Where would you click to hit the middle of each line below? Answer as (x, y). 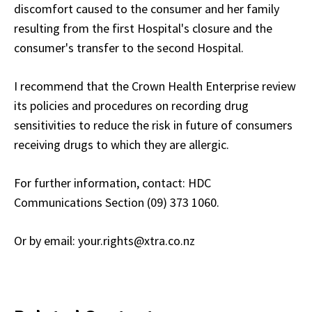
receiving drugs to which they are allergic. (122, 144)
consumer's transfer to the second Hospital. (129, 47)
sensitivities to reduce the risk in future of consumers (153, 125)
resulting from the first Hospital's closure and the (143, 28)
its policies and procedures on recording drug (131, 105)
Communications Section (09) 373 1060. (117, 202)
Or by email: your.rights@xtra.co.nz (104, 240)
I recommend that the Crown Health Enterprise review (155, 86)
